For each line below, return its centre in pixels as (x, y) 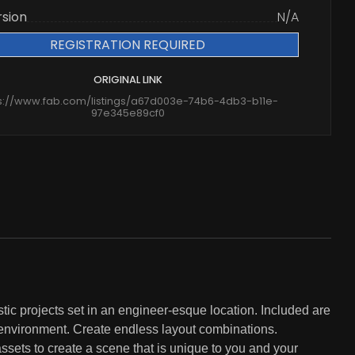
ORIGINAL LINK (128, 80)
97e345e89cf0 (128, 113)
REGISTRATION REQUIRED (128, 45)
